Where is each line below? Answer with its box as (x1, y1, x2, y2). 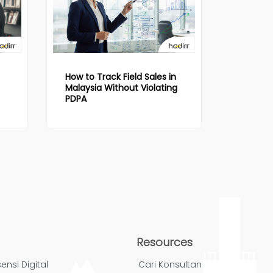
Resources (136, 234, 193, 250)
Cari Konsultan (138, 258, 202, 271)
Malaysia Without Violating (65, 82, 177, 94)
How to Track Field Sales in (65, 71, 176, 83)
